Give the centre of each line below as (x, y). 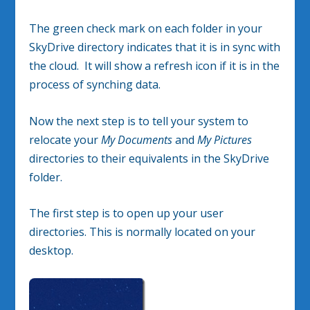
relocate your (65, 139)
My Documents (137, 139)
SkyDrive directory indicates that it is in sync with (155, 47)
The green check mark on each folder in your (146, 29)
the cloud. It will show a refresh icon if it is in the (155, 66)
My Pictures (225, 139)
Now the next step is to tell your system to (139, 121)
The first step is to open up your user (127, 213)
